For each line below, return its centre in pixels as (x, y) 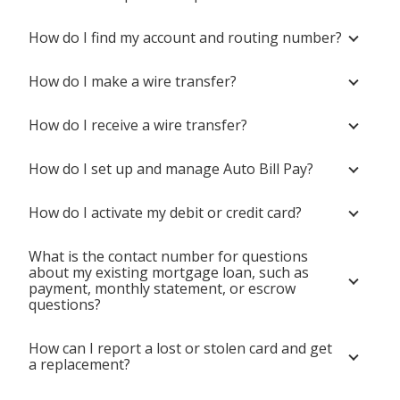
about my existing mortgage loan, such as (169, 272)
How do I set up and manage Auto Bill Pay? (171, 169)
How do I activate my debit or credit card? (165, 212)
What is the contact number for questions (168, 256)
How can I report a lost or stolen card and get (180, 348)
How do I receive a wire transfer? (138, 125)
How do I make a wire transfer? (133, 81)
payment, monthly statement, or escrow (162, 288)
